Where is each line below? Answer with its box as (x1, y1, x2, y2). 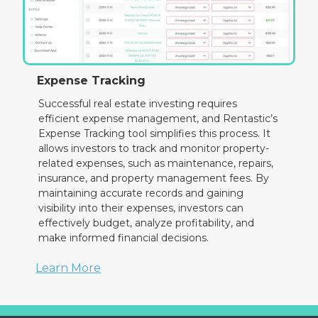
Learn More (35, 261, 102, 275)
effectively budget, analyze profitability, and (38, 216, 255, 230)
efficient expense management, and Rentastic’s (38, 112, 278, 126)
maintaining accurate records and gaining (38, 187, 244, 200)
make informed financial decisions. (38, 231, 209, 245)
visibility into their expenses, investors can (38, 202, 244, 215)
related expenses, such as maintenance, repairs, (38, 157, 274, 170)
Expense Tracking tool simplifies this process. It (38, 127, 271, 141)
